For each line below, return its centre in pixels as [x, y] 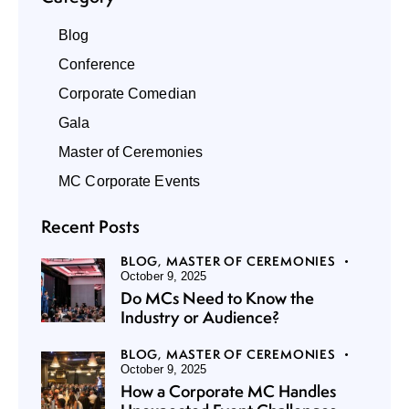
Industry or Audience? [200, 317]
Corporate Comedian [127, 93]
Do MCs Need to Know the [217, 298]
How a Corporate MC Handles [228, 391]
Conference [97, 64]
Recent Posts [90, 226]
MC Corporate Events [130, 181]
